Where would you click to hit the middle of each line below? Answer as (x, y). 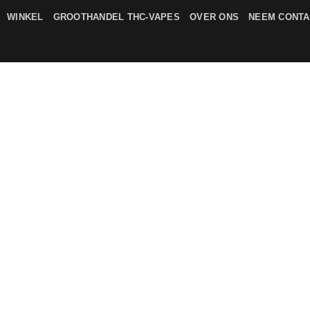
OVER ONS (215, 17)
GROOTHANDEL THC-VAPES (116, 17)
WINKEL (25, 17)
